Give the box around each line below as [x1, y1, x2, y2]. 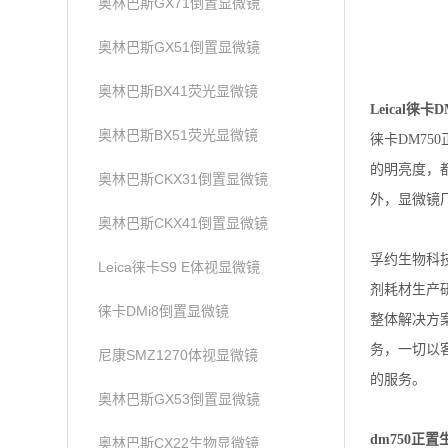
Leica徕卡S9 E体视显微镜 [98, 259, 261, 275]
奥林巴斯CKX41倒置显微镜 [98, 215, 269, 231]
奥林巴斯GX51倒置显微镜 [98, 39, 261, 55]
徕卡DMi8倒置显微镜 [98, 303, 230, 319]
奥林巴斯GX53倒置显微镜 [98, 391, 261, 407]
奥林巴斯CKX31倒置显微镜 [98, 171, 269, 187]
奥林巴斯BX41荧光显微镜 [98, 83, 259, 99]
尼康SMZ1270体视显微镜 [98, 347, 259, 363]
